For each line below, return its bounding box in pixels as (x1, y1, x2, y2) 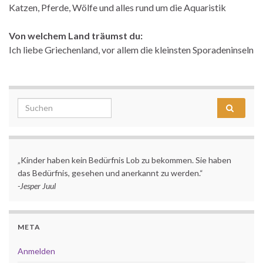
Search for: (17, 98, 65, 110)
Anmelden (18, 245, 55, 256)
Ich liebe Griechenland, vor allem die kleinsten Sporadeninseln (9, 43, 254, 55)
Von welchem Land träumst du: (9, 29, 143, 41)
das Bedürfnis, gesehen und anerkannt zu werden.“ (18, 167, 203, 178)
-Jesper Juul (18, 180, 56, 191)
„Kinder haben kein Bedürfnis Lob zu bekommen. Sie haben (18, 154, 231, 165)
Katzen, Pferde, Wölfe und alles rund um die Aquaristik (9, 1, 226, 13)
